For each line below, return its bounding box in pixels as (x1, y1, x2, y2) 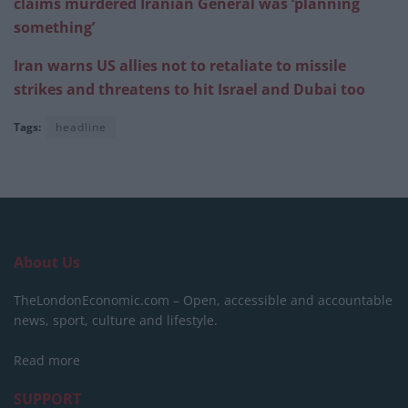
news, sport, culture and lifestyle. (14, 311, 218, 330)
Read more (14, 352, 80, 370)
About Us (14, 252, 80, 273)
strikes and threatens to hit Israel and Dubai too (14, 79, 365, 100)
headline (56, 119, 107, 136)
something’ (14, 17, 95, 38)
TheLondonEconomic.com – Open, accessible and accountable (14, 291, 393, 310)
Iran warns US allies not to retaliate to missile (14, 56, 346, 76)
